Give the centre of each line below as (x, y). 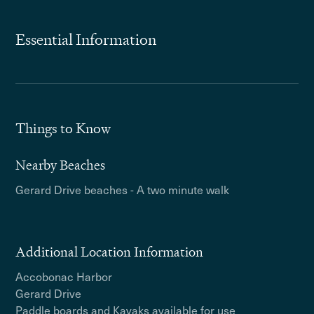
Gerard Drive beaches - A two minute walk (123, 189)
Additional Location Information (110, 252)
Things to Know (63, 128)
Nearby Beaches (61, 165)
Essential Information (86, 40)
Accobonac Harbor (64, 276)
